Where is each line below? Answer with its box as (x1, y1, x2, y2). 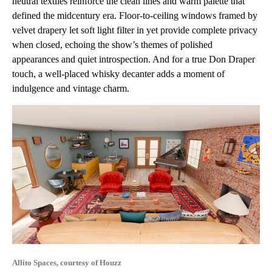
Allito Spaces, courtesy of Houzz (12, 258, 121, 268)
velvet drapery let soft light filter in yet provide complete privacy (12, 24, 257, 35)
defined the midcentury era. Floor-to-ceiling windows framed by (12, 10, 257, 21)
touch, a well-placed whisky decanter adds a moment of (12, 68, 225, 79)
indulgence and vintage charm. (12, 83, 129, 93)
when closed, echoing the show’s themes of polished (12, 39, 212, 50)
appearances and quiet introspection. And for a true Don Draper (12, 53, 255, 64)
